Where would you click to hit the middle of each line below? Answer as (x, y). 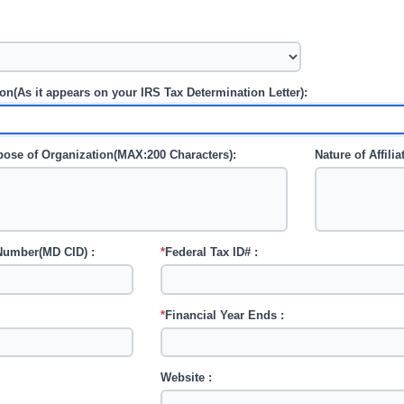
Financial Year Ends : (225, 315)
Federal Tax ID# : (212, 252)
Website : (187, 378)
